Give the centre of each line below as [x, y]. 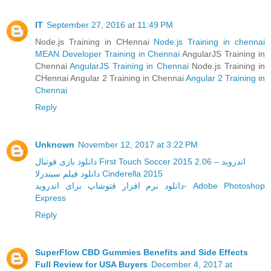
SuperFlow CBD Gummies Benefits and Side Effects [142, 252]
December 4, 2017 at [192, 264]
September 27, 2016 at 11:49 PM [110, 24]
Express [51, 198]
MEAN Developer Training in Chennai [108, 54]
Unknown [55, 144]
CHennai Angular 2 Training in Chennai [110, 78]
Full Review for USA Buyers [91, 264]
